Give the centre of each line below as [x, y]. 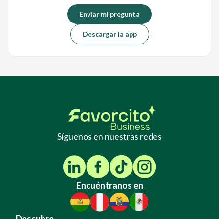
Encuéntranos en [109, 186]
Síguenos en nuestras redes [109, 137]
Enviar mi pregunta [109, 14]
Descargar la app [109, 34]
